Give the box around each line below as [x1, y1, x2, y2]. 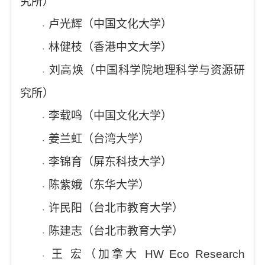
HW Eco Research [139, 248, 245, 260]
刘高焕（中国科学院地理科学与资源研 [49, 64, 245, 76]
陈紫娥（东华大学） [49, 179, 150, 191]
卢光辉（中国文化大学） [49, 18, 173, 30]
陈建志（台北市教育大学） [49, 225, 184, 237]
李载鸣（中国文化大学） [49, 109, 173, 122]
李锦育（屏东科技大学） [49, 156, 173, 168]
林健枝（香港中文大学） [49, 41, 173, 53]
